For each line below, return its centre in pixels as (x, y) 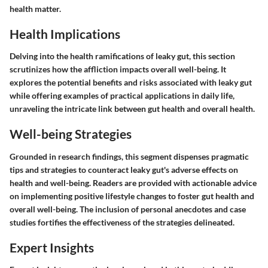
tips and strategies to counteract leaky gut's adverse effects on (124, 169)
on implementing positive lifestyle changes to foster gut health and (132, 196)
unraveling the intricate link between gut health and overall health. (132, 109)
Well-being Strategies (71, 134)
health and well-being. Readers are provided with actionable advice (133, 182)
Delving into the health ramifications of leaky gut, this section (122, 56)
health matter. (35, 8)
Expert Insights (52, 247)
